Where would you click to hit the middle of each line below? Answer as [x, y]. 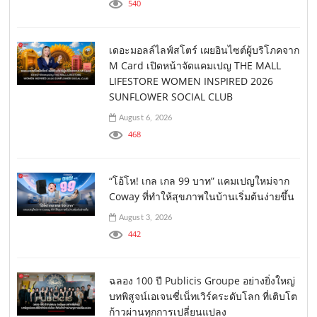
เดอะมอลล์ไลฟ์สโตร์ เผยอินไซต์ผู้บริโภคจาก [204, 50]
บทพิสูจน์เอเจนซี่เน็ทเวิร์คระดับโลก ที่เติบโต [203, 296]
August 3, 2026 [144, 217]
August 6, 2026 [144, 117]
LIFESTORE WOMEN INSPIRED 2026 [191, 81]
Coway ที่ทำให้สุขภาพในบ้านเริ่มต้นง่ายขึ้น [202, 196]
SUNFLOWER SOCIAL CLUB [171, 96]
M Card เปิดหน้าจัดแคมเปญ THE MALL [195, 65]
